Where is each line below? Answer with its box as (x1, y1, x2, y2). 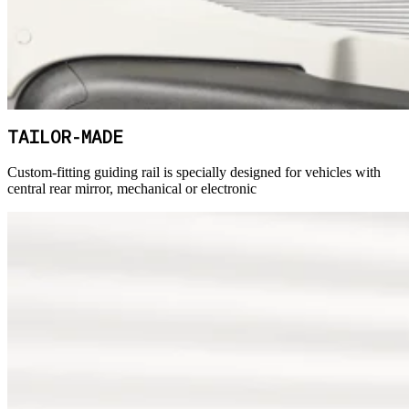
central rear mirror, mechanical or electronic (7, 180, 257, 196)
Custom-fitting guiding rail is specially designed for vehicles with (7, 163, 381, 180)
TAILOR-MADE (7, 131, 123, 148)
